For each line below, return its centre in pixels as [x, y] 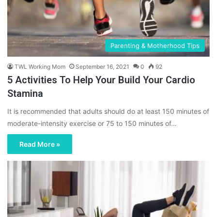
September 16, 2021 [102, 67]
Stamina [25, 94]
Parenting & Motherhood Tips [155, 46]
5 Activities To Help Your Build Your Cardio [101, 80]
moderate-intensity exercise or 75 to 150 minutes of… [92, 124]
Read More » [40, 144]
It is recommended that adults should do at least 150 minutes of [108, 111]
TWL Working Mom [40, 67]
